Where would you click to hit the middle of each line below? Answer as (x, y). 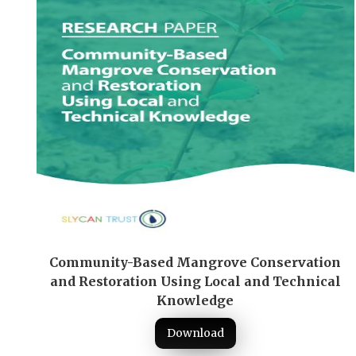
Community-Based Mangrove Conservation (195, 262)
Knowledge (195, 300)
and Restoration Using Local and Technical (195, 281)
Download (195, 333)
